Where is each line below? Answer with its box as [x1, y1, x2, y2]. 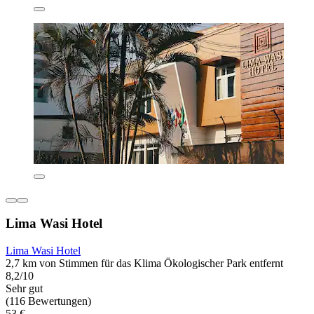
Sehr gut [6, 282, 43, 294]
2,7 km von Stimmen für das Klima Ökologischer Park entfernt [6, 257, 283, 269]
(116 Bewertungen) [6, 294, 91, 307]
